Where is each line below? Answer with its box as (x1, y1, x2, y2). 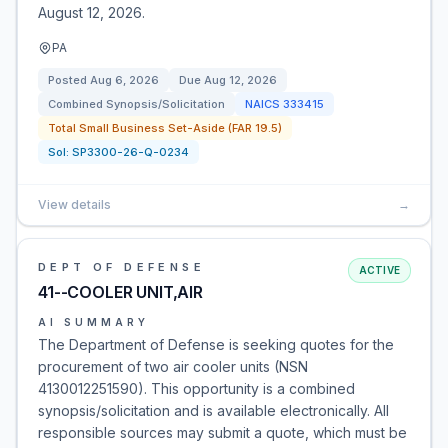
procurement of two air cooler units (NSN (38, 358, 308, 375)
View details (38, 197, 111, 212)
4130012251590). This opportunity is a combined (38, 380, 355, 397)
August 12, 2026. (38, 4, 145, 21)
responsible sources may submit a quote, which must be (38, 424, 407, 441)
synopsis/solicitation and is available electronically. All (38, 402, 389, 419)
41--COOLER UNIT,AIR (38, 282, 203, 302)
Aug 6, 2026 (90, 73, 159, 87)
